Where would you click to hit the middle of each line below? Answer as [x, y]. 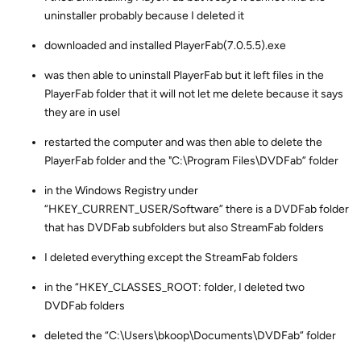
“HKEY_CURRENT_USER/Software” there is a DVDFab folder [197, 209]
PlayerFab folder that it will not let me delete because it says [194, 93]
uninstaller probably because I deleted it [144, 15]
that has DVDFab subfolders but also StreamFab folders [184, 227]
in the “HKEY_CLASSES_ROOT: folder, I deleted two [174, 287]
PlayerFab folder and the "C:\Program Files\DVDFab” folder [191, 160]
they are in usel [82, 112]
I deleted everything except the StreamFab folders [171, 257]
